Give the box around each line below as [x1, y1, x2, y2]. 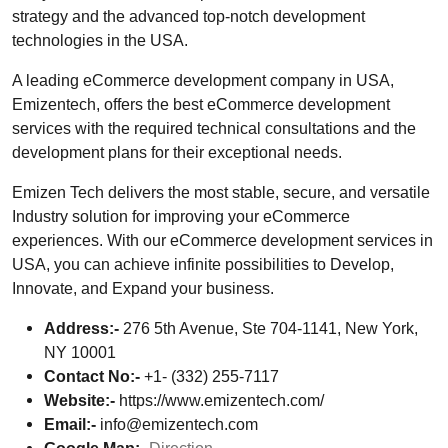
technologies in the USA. [12, 30, 188, 49]
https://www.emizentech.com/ [115, 390, 324, 409]
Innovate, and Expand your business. [12, 278, 274, 297]
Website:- [44, 390, 115, 409]
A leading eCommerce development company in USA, [12, 70, 394, 89]
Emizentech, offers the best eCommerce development [12, 94, 390, 113]
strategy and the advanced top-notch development [12, 6, 365, 25]
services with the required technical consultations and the [12, 118, 416, 137]
